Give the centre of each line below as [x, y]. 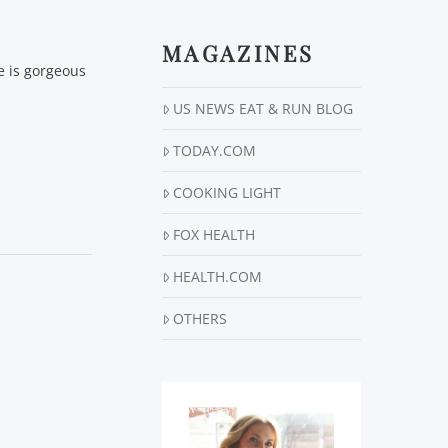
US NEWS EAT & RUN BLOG [263, 109]
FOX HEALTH [214, 235]
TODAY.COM [215, 151]
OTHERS [200, 319]
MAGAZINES [238, 53]
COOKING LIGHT [227, 193]
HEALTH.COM [218, 277]
